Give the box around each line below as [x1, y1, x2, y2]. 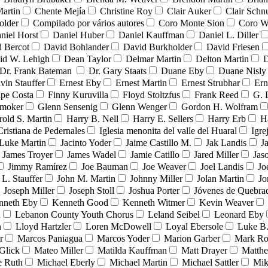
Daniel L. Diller [199, 30, 258, 41]
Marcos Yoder [97, 233, 150, 244]
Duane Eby [161, 66, 204, 77]
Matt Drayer [181, 245, 227, 256]
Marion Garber [164, 233, 220, 244]
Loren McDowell [86, 221, 151, 232]
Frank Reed [194, 90, 239, 100]
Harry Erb [208, 114, 246, 124]
